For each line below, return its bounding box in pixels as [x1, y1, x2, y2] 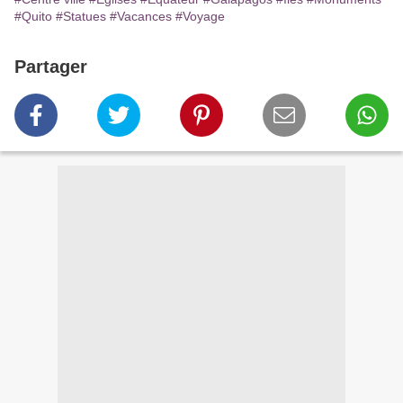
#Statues [56, 9, 106, 24]
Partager [14, 57, 87, 77]
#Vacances [110, 9, 172, 24]
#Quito [14, 9, 52, 24]
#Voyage [175, 9, 225, 24]
